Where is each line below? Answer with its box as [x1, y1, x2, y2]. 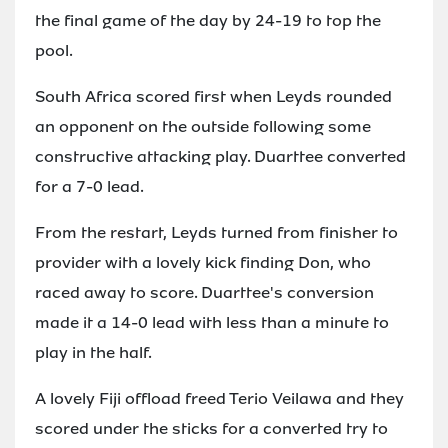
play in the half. [35, 341, 152, 363]
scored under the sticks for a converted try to [35, 417, 388, 439]
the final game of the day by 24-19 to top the [35, 9, 381, 31]
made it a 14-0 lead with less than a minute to [35, 311, 389, 333]
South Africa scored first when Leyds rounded [35, 85, 392, 107]
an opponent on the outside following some [35, 115, 371, 137]
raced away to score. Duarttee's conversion [35, 281, 374, 303]
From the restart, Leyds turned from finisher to [35, 221, 398, 243]
